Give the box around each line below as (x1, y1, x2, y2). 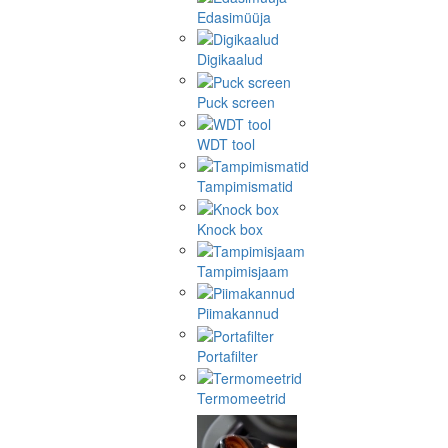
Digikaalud (197, 49, 263, 70)
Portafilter (197, 345, 258, 366)
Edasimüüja (197, 7, 271, 28)
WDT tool (197, 134, 255, 155)
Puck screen (197, 91, 275, 112)
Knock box (197, 218, 263, 239)
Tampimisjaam (197, 261, 289, 282)
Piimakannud (197, 303, 279, 324)
